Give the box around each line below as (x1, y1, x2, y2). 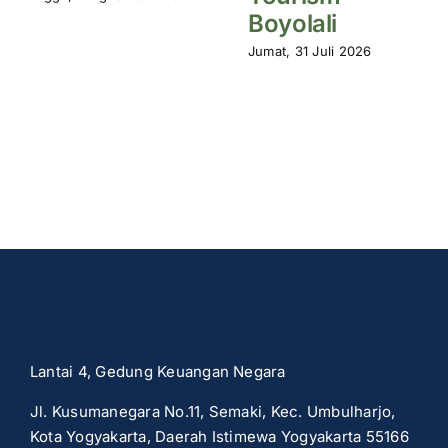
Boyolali (248, 9, 338, 39)
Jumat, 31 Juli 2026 (248, 42, 372, 59)
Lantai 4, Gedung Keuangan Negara (29, 362, 286, 382)
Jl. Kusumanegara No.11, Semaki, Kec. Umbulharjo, (29, 402, 396, 422)
